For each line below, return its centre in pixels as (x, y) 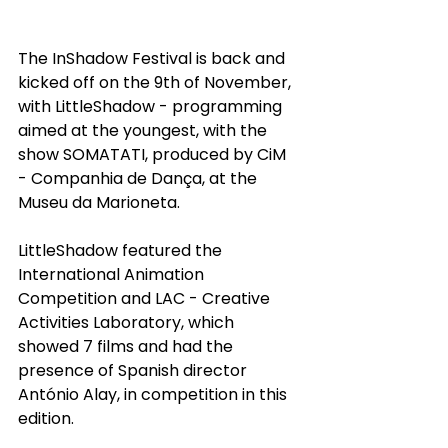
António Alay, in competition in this (154, 395)
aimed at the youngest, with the (144, 131)
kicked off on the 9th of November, (156, 83)
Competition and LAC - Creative (146, 299)
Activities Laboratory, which (128, 323)
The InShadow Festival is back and (153, 59)
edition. (46, 419)
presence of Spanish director (134, 371)
